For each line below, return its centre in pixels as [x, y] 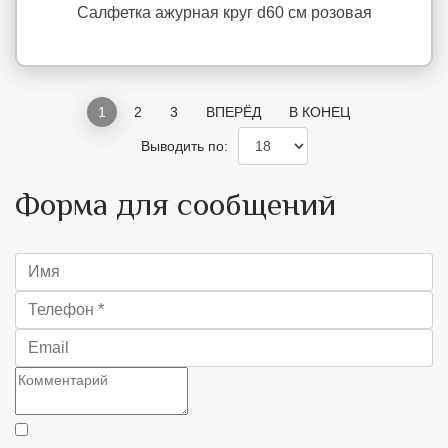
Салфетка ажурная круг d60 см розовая [224, 12]
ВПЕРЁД [233, 112]
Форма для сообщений [175, 204]
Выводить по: [184, 145]
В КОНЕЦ [319, 112]
